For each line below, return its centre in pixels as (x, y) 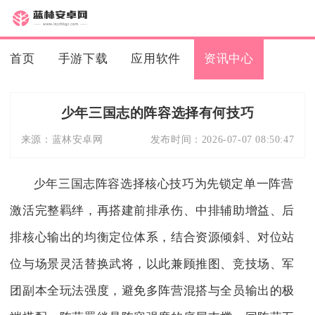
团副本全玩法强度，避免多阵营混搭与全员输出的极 (153, 290)
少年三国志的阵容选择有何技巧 (157, 113)
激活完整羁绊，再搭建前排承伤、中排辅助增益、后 (153, 210)
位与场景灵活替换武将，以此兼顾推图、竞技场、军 (153, 264)
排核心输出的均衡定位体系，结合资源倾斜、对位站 (153, 237)
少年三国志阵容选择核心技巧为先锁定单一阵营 (163, 184)
